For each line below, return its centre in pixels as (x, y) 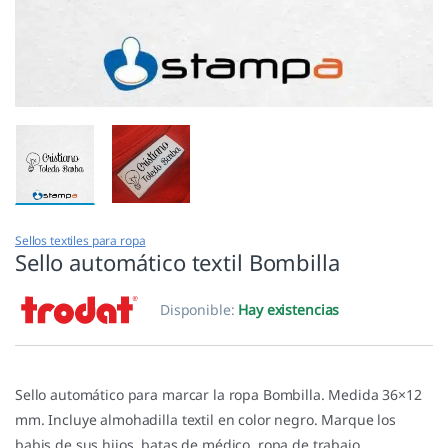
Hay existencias (289, 310)
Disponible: (199, 310)
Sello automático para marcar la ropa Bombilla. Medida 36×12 (218, 395)
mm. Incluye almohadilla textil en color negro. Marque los (206, 420)
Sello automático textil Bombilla (177, 262)
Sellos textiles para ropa (80, 241)
